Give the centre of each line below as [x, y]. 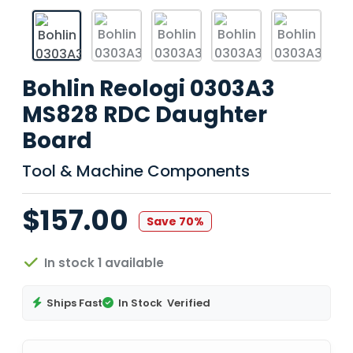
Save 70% [176, 221]
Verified [189, 303]
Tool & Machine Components [136, 171]
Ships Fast [74, 303]
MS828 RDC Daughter [145, 114]
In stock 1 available [102, 262]
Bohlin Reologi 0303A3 [149, 88]
